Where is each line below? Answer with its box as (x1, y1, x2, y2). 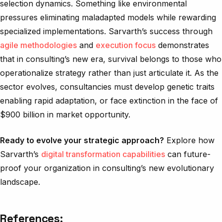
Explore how (164, 135, 215, 145)
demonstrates (156, 40, 209, 50)
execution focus (96, 40, 156, 50)
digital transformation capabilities (41, 149, 165, 159)
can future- (165, 149, 211, 159)
